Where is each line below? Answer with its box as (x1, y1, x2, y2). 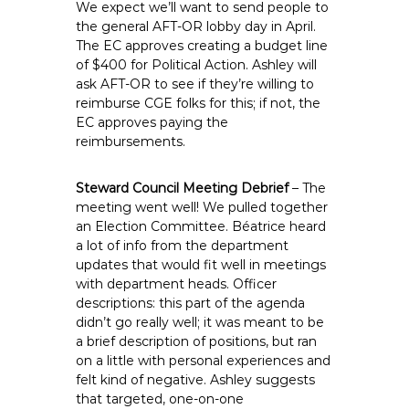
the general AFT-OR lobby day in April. (76, 18, 317, 35)
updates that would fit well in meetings (76, 257, 327, 273)
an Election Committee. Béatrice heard (76, 218, 327, 235)
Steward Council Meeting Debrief (76, 180, 289, 196)
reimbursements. (76, 133, 186, 150)
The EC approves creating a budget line (76, 37, 329, 54)
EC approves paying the (76, 114, 229, 131)
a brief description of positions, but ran (76, 333, 318, 350)
